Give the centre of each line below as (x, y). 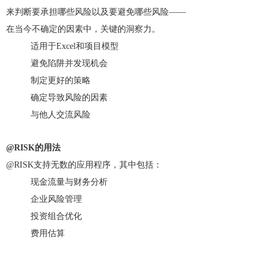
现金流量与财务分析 (69, 182)
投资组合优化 (56, 216)
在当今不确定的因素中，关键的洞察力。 (83, 29)
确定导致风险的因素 (69, 98)
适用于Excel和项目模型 (75, 46)
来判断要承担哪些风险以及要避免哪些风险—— (96, 12)
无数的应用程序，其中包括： (106, 165)
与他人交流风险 (61, 115)
